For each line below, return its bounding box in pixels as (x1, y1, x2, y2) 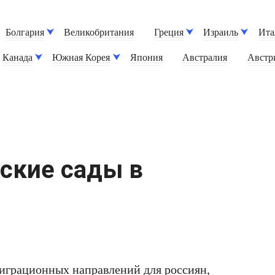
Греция (153, 27, 184, 39)
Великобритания (64, 27, 134, 39)
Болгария (6, 27, 45, 39)
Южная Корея (52, 52, 110, 64)
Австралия (182, 52, 228, 64)
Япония (130, 52, 163, 64)
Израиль (203, 27, 239, 39)
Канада (2, 52, 33, 64)
